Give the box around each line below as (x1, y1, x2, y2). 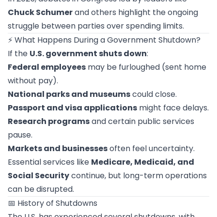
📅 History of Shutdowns (8, 198, 97, 209)
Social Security (8, 170, 69, 181)
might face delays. (137, 102, 209, 113)
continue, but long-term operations (69, 170, 207, 181)
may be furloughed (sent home (86, 62, 206, 73)
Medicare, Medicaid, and (91, 156, 194, 168)
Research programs (8, 116, 90, 127)
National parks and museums (8, 89, 130, 100)
